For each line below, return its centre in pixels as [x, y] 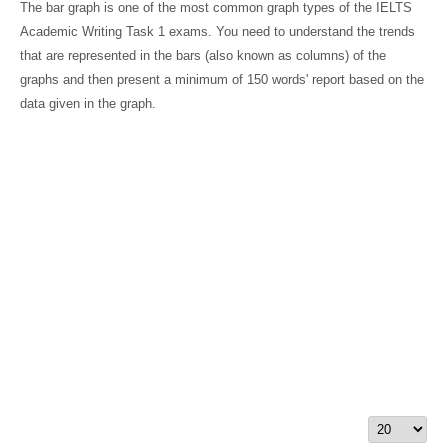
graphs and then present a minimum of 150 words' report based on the [222, 79]
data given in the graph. [88, 103]
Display [389, 427]
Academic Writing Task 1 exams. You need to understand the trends [217, 31]
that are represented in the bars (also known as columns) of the [203, 55]
